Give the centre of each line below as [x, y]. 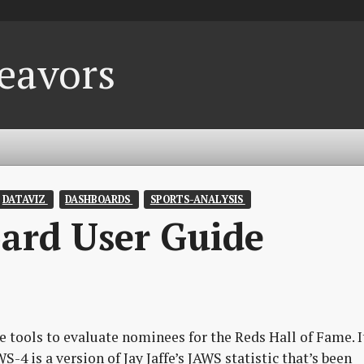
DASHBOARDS [99, 199]
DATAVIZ [25, 199]
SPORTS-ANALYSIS [197, 199]
